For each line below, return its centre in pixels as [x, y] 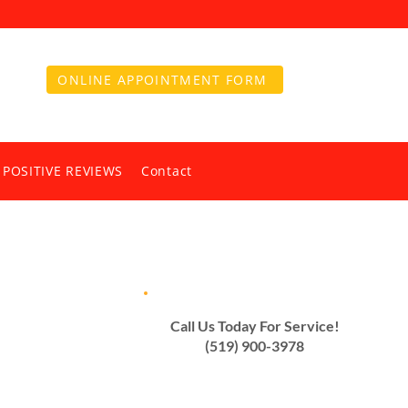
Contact [167, 171]
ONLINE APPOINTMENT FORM [163, 80]
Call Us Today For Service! [255, 326]
